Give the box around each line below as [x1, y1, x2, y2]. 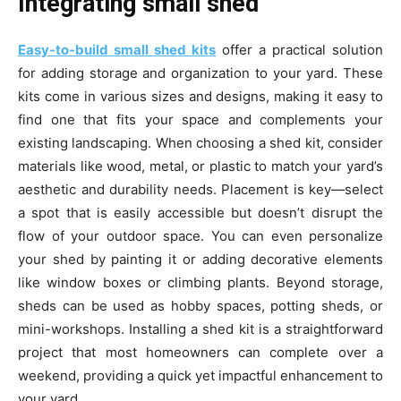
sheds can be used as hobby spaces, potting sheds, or [18, 296, 383, 314]
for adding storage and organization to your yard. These [18, 64, 383, 81]
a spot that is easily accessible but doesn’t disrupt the [18, 203, 383, 221]
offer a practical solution [216, 40, 383, 58]
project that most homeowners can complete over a [18, 343, 383, 361]
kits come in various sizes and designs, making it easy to [18, 87, 383, 105]
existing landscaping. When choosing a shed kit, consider [18, 133, 383, 151]
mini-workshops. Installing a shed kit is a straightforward [18, 320, 383, 337]
